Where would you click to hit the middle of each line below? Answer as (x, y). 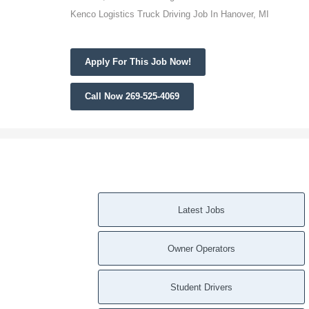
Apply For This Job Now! (138, 61)
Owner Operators (201, 248)
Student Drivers (201, 287)
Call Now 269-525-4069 (132, 96)
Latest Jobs (201, 210)
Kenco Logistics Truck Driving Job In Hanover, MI (170, 14)
